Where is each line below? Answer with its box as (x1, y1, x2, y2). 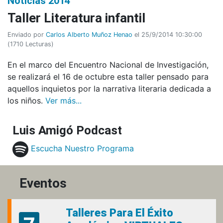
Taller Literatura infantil (7, 10, 145, 25)
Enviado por (7, 30, 46, 38)
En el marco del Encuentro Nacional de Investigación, (7, 59, 209, 70)
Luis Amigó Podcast (12, 123, 122, 137)
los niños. (7, 95, 45, 106)
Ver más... (45, 95, 82, 106)
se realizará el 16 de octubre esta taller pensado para (7, 71, 209, 82)
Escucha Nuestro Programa (31, 143, 134, 154)
